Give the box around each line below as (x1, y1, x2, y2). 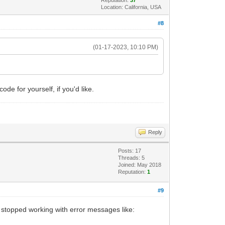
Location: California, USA (101, 4, 162, 10)
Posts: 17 (118, 147, 142, 154)
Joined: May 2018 (118, 161, 162, 168)
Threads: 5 (118, 154, 145, 161)
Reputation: (118, 168, 148, 175)
